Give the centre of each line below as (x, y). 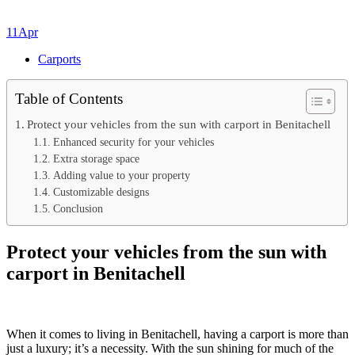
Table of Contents (69, 98)
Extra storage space (96, 158)
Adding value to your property (121, 175)
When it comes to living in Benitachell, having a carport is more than (177, 334)
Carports (59, 59)
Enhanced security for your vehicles (133, 142)
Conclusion (78, 208)
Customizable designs (101, 192)
